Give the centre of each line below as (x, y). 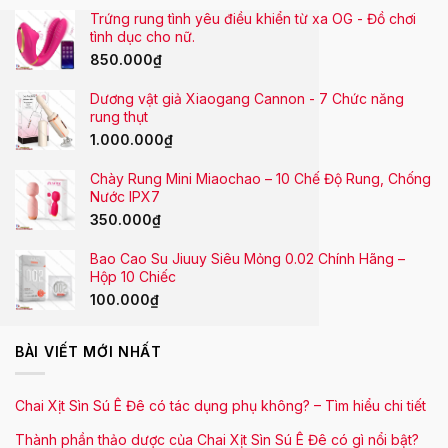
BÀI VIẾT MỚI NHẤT (88, 352)
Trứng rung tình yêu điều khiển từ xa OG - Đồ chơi (253, 19)
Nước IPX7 (125, 197)
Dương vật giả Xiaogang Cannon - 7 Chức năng (247, 99)
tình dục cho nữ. (142, 37)
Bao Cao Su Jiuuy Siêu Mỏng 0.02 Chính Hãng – (247, 259)
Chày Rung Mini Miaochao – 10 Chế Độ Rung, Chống (260, 179)
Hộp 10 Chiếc (133, 277)
